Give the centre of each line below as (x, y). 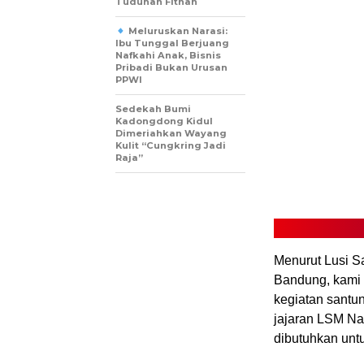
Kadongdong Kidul (164, 121)
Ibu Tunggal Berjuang (172, 43)
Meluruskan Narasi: (176, 31)
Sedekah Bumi (153, 109)
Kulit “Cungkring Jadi (171, 146)
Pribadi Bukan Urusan (171, 68)
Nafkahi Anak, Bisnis (168, 56)
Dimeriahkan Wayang (171, 134)
